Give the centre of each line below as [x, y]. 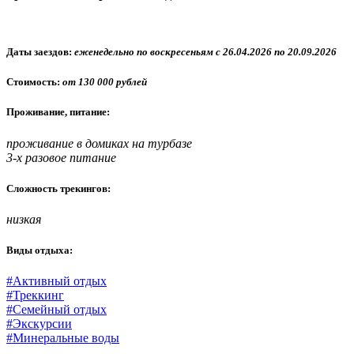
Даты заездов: [39, 52]
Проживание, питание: [58, 112]
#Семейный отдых [56, 310]
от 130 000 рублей [105, 82]
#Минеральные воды [63, 338]
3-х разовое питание [61, 157]
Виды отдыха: [40, 250]
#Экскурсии [39, 324]
